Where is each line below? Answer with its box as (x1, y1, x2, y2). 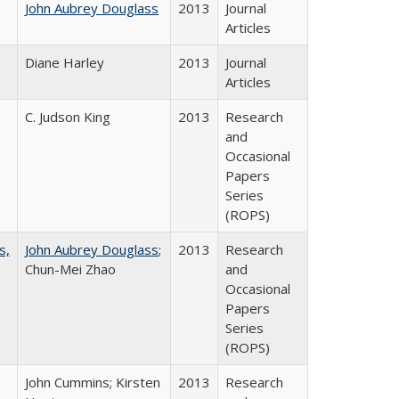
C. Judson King (25, 108, 110, 126)
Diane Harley (25, 53, 104, 71)
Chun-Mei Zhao (25, 260, 116, 278)
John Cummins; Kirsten (25, 373, 160, 391)
